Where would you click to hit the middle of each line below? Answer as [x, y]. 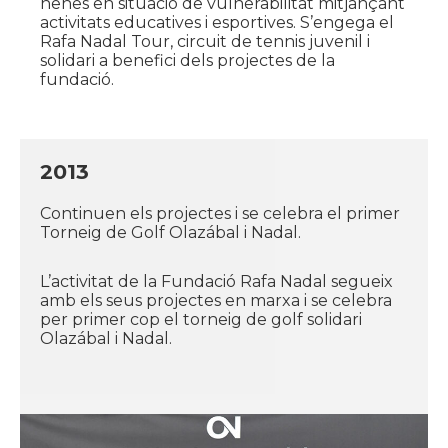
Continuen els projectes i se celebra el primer [220, 213]
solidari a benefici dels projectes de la [187, 60]
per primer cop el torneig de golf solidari [201, 319]
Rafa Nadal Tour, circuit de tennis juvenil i [205, 41]
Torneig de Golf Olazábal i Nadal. [170, 232]
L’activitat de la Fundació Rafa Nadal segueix [216, 281]
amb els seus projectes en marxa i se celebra [216, 300]
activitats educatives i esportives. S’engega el [217, 22]
